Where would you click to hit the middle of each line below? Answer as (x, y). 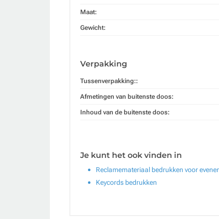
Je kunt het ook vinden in (131, 155)
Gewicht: (93, 27)
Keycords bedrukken (126, 182)
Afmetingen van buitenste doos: (127, 96)
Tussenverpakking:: (109, 81)
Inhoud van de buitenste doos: (125, 112)
